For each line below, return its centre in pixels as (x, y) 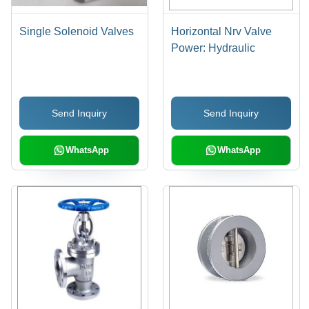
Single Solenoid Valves (77, 32)
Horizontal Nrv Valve (222, 32)
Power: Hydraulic (213, 48)
